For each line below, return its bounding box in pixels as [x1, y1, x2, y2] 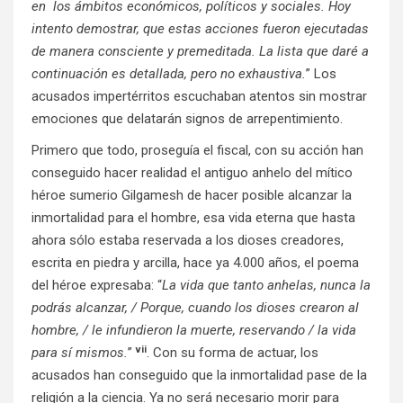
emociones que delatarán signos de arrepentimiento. [31, 111, 343, 128]
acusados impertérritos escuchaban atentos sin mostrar [31, 88, 367, 105]
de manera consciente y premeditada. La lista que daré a [31, 43, 369, 60]
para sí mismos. [31, 345, 128, 362]
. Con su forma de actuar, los [147, 345, 318, 362]
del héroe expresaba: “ [31, 277, 162, 294]
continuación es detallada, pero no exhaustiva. [31, 66, 306, 83]
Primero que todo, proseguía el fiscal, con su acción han [31, 142, 363, 159]
